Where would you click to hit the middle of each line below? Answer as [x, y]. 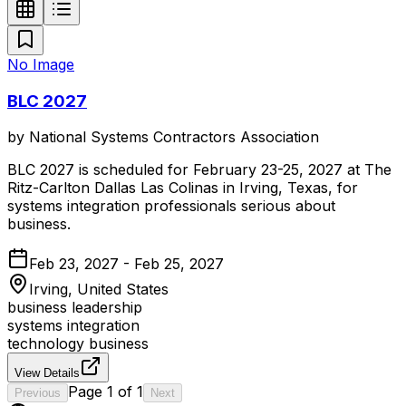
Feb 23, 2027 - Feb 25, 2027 [126, 264]
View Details [47, 373]
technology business [78, 344]
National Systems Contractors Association [174, 137]
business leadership [75, 308]
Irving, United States [99, 290]
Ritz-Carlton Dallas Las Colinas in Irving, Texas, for [183, 188]
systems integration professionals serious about [171, 206]
